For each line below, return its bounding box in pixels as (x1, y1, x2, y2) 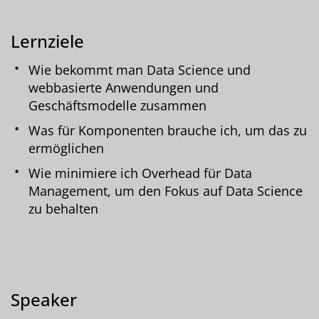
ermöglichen (28, 139, 104, 157)
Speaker (11, 287, 77, 311)
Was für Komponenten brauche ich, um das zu (28, 121, 307, 139)
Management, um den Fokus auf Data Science (28, 182, 303, 199)
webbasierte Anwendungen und (28, 78, 219, 96)
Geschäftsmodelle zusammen (28, 96, 206, 114)
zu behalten (28, 199, 98, 217)
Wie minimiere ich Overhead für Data (28, 164, 252, 182)
